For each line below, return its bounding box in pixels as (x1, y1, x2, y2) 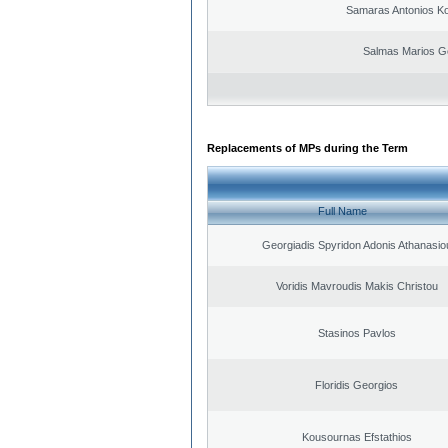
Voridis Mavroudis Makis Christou (275, 279, 438, 292)
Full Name (318, 205, 367, 218)
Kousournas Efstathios (301, 430, 412, 443)
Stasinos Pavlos (317, 326, 396, 339)
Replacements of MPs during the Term (207, 141, 408, 154)
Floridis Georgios (315, 378, 398, 391)
